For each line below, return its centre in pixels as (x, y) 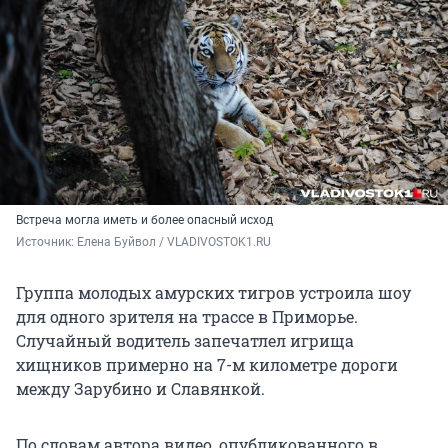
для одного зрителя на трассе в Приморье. (187, 317)
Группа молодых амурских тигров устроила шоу (213, 293)
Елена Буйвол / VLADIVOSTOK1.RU (174, 242)
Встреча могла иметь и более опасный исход (144, 220)
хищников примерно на (116, 365)
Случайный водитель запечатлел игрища (185, 341)
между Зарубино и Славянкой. (140, 389)
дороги (367, 365)
